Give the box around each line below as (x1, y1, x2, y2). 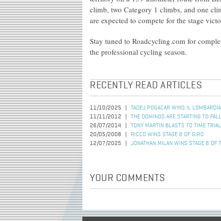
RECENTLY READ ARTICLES (90, 81, 202, 91)
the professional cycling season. (90, 47, 187, 57)
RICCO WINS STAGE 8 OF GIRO (131, 132, 204, 138)
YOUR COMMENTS (90, 174, 165, 184)
